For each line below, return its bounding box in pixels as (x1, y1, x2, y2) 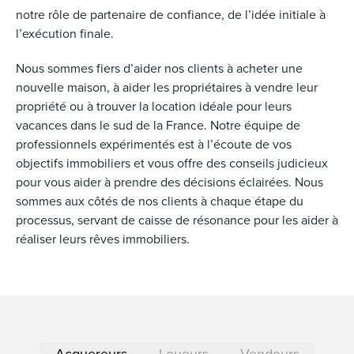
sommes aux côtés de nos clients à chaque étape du (16, 192, 303, 209)
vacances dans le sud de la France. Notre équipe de (16, 116, 300, 134)
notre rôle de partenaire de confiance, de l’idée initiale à (16, 6, 326, 23)
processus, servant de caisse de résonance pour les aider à (16, 211, 338, 228)
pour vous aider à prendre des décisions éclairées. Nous (16, 173, 323, 190)
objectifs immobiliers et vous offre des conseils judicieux (16, 154, 328, 171)
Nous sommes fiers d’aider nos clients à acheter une (16, 59, 303, 77)
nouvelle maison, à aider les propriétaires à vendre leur (16, 78, 318, 96)
